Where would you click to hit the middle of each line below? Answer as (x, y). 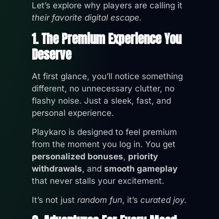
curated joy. (164, 200)
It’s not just (55, 200)
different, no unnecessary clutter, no (103, 88)
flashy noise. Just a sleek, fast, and (101, 100)
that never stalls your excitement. (98, 181)
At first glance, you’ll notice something (107, 76)
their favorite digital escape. (87, 18)
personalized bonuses (77, 156)
